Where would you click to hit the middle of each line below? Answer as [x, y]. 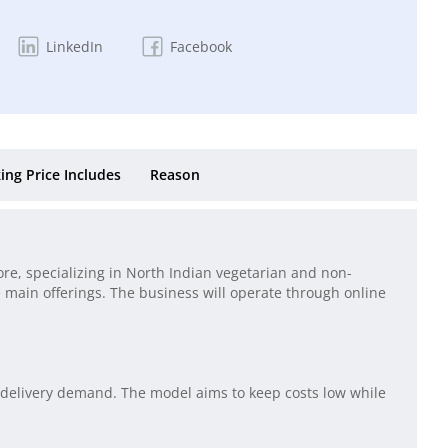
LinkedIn [74, 47]
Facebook [200, 47]
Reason [175, 174]
